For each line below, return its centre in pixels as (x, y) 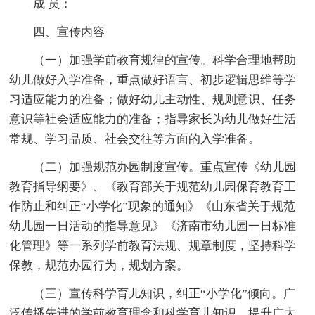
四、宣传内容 (69, 32)
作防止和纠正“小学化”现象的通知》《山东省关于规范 (153, 206)
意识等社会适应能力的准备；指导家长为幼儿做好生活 (153, 119)
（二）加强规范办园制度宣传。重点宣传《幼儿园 (165, 167)
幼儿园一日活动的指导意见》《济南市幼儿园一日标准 (153, 226)
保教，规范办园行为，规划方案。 (99, 265)
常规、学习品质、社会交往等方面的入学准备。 (135, 139)
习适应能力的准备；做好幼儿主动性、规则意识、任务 (153, 99)
